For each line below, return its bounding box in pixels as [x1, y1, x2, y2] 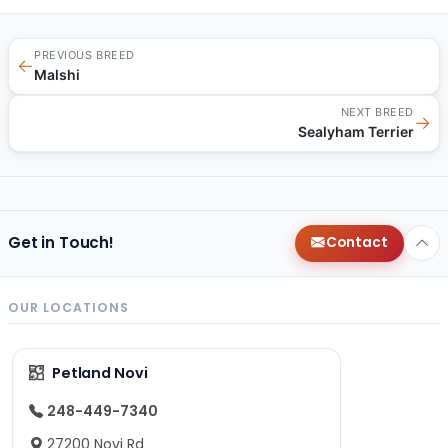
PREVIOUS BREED [34, 47, 135, 62]
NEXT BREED [340, 104, 414, 119]
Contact [325, 233, 388, 253]
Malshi [34, 65, 80, 83]
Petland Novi [51, 362, 148, 383]
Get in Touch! [8, 232, 115, 254]
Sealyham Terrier [298, 122, 414, 140]
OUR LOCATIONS [8, 298, 129, 316]
